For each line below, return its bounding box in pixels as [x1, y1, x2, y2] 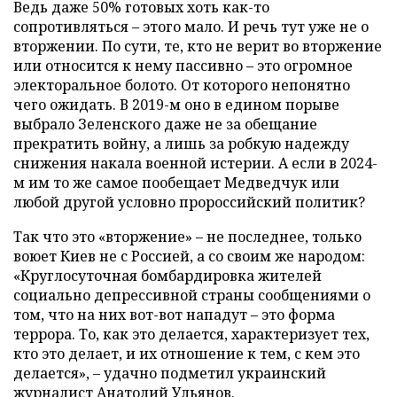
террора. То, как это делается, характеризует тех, [13, 323, 370, 344]
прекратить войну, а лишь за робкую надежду [13, 133, 349, 153]
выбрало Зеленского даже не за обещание [13, 113, 317, 134]
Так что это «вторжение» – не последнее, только [13, 226, 362, 246]
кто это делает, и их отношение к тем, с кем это [13, 343, 360, 363]
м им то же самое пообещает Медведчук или [13, 172, 339, 192]
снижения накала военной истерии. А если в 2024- [13, 152, 378, 173]
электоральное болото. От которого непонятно [13, 74, 350, 95]
